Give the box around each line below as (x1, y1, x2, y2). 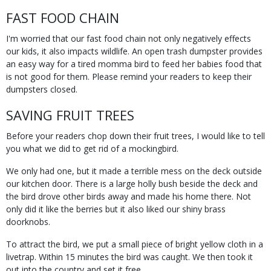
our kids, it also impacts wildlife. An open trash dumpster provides (6, 45, 263, 57)
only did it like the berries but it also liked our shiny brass (6, 203, 226, 215)
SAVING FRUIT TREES (6, 106, 134, 124)
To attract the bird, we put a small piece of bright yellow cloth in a (6, 238, 263, 250)
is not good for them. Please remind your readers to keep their (6, 71, 252, 82)
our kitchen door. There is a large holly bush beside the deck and (6, 178, 258, 189)
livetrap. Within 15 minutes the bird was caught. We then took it (6, 251, 253, 263)
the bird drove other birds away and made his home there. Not (6, 191, 251, 202)
